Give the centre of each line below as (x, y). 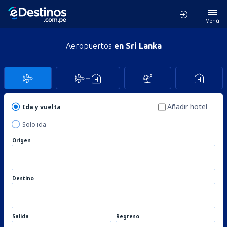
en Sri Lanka (138, 46)
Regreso (128, 216)
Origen (22, 140)
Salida (21, 216)
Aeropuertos (90, 46)
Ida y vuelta (42, 107)
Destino (23, 178)
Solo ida (34, 124)
